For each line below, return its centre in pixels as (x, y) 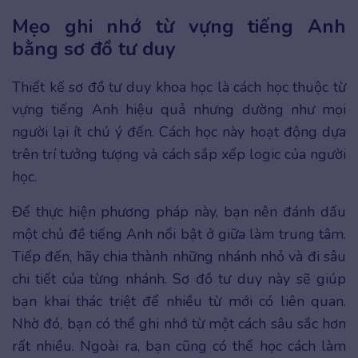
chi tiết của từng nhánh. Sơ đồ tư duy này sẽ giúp (179, 279)
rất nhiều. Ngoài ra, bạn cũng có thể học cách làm (179, 346)
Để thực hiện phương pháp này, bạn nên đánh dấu (179, 212)
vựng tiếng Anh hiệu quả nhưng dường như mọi (179, 110)
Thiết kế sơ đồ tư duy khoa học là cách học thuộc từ (179, 88)
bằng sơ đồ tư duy (94, 49)
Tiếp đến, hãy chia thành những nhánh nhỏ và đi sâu (179, 257)
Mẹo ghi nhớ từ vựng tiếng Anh (179, 27)
